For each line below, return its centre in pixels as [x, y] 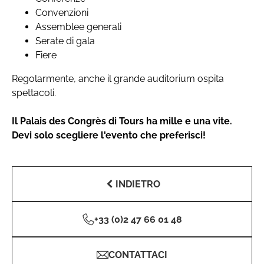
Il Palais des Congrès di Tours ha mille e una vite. [122, 121]
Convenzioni [62, 13]
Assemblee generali [78, 27]
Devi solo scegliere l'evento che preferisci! [109, 135]
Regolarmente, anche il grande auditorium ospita [118, 79]
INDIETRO [138, 184]
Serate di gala [65, 41]
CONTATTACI [138, 255]
